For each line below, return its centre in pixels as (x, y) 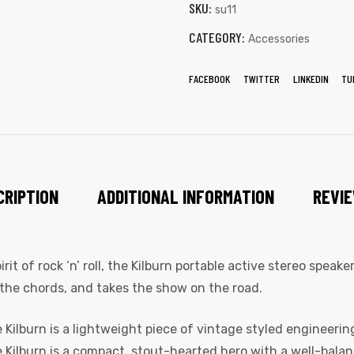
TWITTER (261, 78)
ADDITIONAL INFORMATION (186, 197)
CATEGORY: (218, 37)
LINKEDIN (311, 78)
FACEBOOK (209, 78)
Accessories (279, 39)
